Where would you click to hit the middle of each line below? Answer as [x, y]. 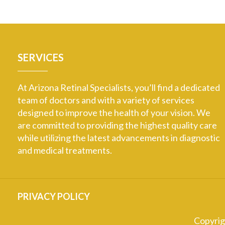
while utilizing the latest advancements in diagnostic [119, 137]
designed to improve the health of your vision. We [114, 112]
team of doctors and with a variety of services [106, 100]
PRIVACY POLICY [54, 196]
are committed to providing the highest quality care [117, 125]
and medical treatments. [65, 150]
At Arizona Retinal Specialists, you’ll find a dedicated [119, 87]
